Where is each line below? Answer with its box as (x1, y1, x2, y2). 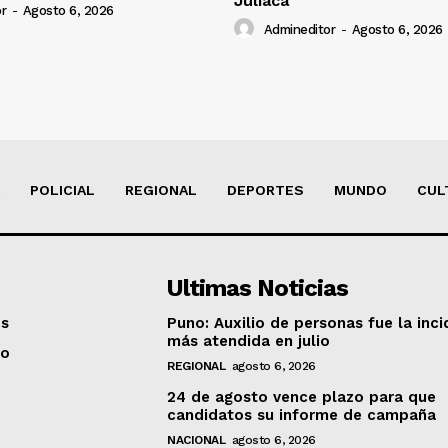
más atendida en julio (167, 332, 331, 351)
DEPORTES (227, 181, 304, 198)
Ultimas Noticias (167, 274, 349, 303)
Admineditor (263, 21, 335, 37)
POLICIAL (30, 181, 95, 198)
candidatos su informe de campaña (167, 406, 437, 425)
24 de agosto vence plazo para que (167, 388, 437, 407)
